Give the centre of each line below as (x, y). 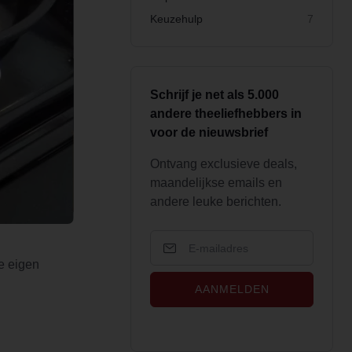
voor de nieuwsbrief (209, 132)
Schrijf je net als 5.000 (214, 95)
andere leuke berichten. (216, 202)
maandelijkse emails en (216, 183)
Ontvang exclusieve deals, (224, 164)
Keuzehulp (176, 19)
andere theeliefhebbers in (226, 114)
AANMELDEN (232, 289)
